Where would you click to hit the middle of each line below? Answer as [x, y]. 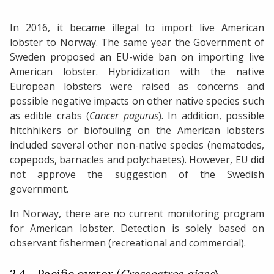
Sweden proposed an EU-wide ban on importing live [137, 57]
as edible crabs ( [50, 115]
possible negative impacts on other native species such [137, 101]
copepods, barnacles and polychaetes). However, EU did [137, 159]
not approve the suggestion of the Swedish [137, 174]
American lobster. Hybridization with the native [137, 71]
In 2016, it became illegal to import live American [137, 27]
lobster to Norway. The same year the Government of [137, 42]
